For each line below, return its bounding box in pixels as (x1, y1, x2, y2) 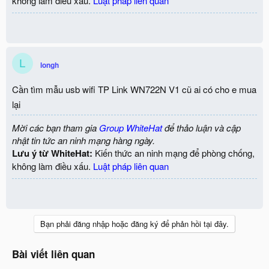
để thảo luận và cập (162, 121, 241, 134)
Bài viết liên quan (12, 247, 95, 261)
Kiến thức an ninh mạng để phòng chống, (92, 147, 255, 159)
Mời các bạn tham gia (12, 121, 99, 134)
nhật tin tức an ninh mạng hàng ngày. (12, 134, 155, 147)
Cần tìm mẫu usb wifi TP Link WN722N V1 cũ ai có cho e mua (12, 83, 256, 95)
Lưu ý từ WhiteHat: (12, 147, 92, 160)
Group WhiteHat (99, 121, 162, 134)
